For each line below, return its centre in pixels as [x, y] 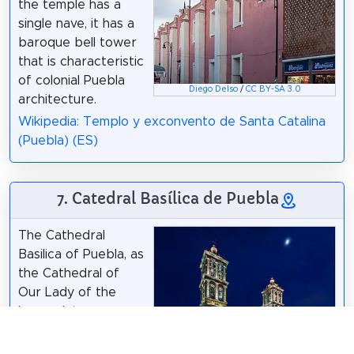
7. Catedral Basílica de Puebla [168, 199]
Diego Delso [213, 90]
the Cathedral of [68, 274]
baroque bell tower [77, 42]
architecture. [57, 99]
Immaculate [51, 312]
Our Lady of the [67, 293]
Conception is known [81, 331]
